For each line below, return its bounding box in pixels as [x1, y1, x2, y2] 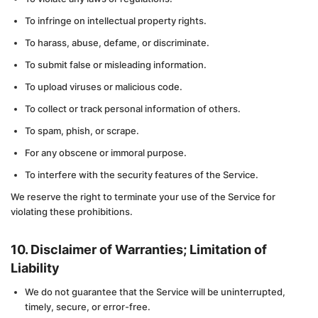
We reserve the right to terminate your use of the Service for [11, 191, 275, 202]
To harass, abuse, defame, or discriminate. [25, 37, 209, 48]
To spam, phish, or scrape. [25, 125, 139, 136]
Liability [11, 261, 60, 275]
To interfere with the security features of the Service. [25, 169, 258, 180]
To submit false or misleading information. [25, 59, 207, 70]
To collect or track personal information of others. [25, 103, 241, 114]
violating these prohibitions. [11, 206, 133, 217]
